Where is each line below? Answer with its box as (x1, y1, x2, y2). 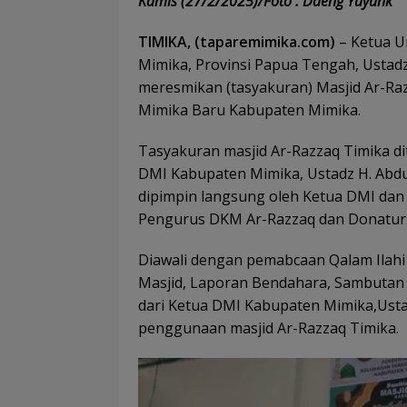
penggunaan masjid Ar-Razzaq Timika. (138, 318, 399, 339)
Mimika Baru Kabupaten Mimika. (138, 100, 361, 121)
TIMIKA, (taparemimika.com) (138, 32, 335, 53)
